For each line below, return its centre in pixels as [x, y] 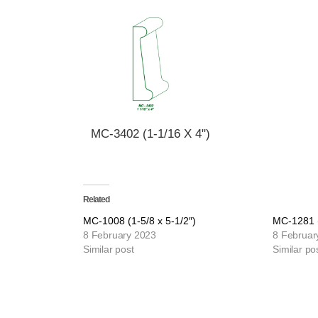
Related [96, 199]
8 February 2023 [120, 235]
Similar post [109, 249]
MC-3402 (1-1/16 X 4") [151, 134]
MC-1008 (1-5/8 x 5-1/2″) [139, 221]
